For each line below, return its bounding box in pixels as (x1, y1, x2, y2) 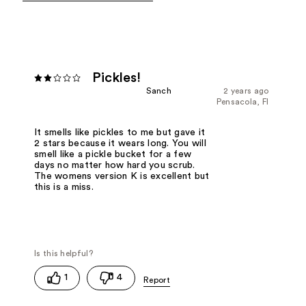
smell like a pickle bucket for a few (34, 150, 192, 160)
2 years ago (223, 87, 269, 96)
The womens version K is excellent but (34, 171, 210, 182)
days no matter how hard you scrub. (34, 161, 195, 171)
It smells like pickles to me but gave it (34, 128, 206, 138)
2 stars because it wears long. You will (34, 139, 206, 149)
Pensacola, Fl (216, 98, 269, 107)
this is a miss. (34, 182, 94, 193)
